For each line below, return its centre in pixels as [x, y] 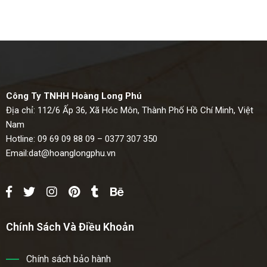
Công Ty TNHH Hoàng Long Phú [74, 96]
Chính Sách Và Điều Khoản [70, 226]
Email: [17, 153]
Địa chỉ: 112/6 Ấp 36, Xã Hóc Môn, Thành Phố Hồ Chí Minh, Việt [130, 110]
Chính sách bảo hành [69, 259]
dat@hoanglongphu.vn [72, 153]
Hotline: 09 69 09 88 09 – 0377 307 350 [82, 139]
